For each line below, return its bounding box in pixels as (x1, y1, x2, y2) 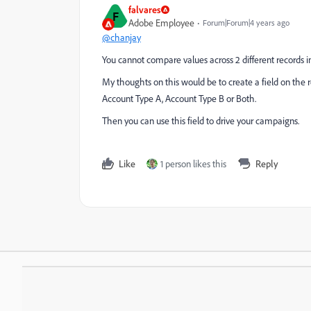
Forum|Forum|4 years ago (203, 17, 289, 28)
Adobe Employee (128, 17, 194, 28)
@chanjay (102, 31, 141, 43)
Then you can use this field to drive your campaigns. (102, 115, 299, 126)
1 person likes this (160, 158, 226, 169)
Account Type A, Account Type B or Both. (102, 92, 256, 104)
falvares (128, 3, 161, 15)
